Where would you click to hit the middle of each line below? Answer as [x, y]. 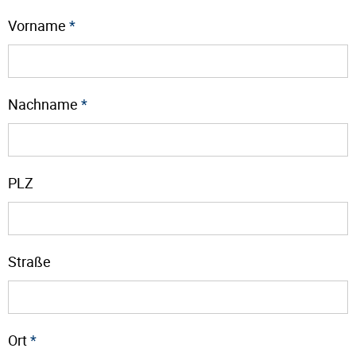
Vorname [39, 25]
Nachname [44, 104]
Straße [29, 261]
